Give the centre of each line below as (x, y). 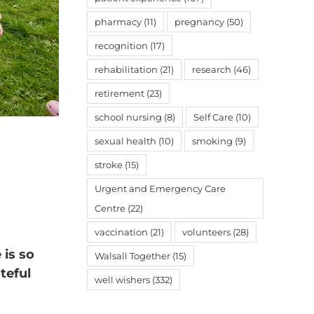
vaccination (121, 232)
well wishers (122, 280)
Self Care (213, 117)
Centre (110, 208)
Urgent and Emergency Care (160, 189)
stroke (109, 165)
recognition (121, 46)
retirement (120, 93)
